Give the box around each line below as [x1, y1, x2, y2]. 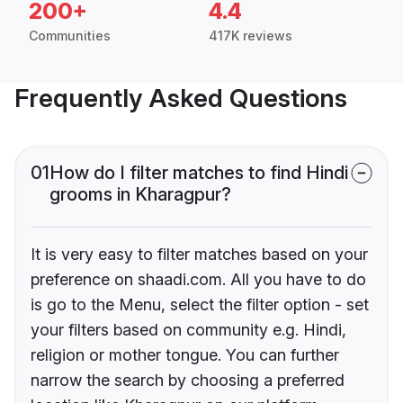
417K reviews [209, 28, 292, 44]
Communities [29, 28, 111, 44]
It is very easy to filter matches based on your [31, 245, 368, 264]
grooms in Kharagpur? [49, 184, 231, 206]
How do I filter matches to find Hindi [49, 162, 348, 184]
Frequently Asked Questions [14, 83, 347, 114]
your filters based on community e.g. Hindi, [31, 320, 346, 340]
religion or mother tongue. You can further [31, 345, 339, 365]
